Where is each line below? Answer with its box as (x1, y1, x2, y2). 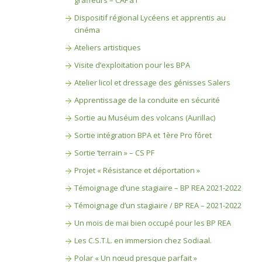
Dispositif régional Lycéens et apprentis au (74, 12, 226, 23)
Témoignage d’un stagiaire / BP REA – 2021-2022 (74, 200, 242, 211)
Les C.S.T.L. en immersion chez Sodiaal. (74, 235, 212, 246)
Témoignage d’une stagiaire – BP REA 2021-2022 (74, 182, 242, 193)
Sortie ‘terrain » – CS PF (74, 147, 154, 158)
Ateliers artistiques (74, 42, 141, 53)
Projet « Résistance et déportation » (74, 165, 200, 175)
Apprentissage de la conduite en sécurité (74, 95, 220, 105)
